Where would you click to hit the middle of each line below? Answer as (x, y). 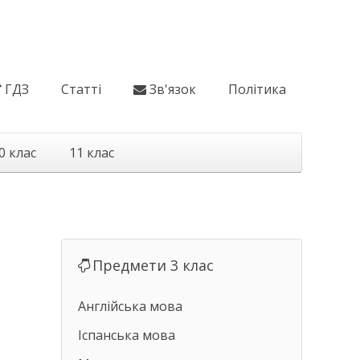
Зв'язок (173, 89)
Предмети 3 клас (153, 265)
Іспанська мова (127, 335)
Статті (81, 89)
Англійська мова (130, 306)
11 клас (92, 153)
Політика (257, 89)
